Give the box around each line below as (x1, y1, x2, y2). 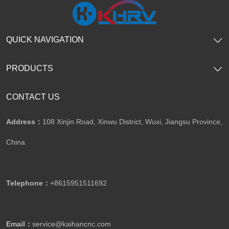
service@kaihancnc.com (32, 220, 111, 228)
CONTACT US (6, 93, 60, 101)
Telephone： (6, 179, 50, 187)
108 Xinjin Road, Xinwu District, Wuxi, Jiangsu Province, (42, 118, 222, 126)
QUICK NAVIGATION (6, 35, 84, 44)
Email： (6, 220, 32, 228)
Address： (6, 118, 42, 126)
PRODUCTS (6, 64, 53, 73)
